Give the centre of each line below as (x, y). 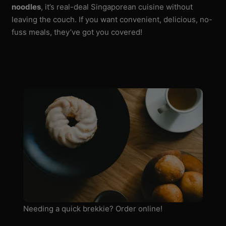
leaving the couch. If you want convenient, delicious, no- (112, 20)
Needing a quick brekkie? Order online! (93, 209)
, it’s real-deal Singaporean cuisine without (117, 7)
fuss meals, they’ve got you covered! (77, 32)
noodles (26, 7)
